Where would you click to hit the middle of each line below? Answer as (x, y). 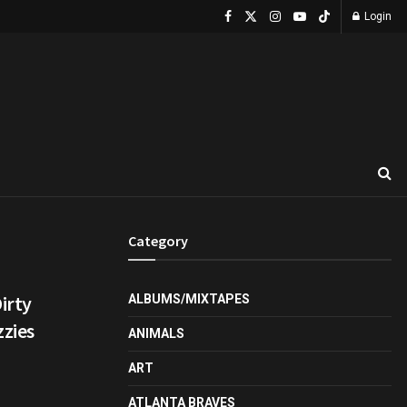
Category (158, 241)
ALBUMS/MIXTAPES (189, 299)
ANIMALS (156, 333)
